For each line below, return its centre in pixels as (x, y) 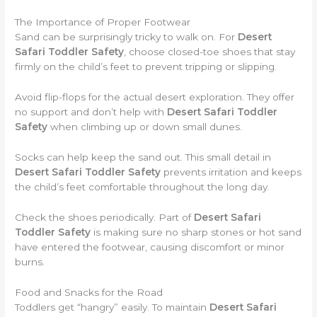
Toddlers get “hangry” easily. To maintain (113, 307)
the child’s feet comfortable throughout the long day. (143, 187)
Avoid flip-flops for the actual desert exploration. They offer (155, 97)
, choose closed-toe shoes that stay (210, 52)
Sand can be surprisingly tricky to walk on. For (127, 37)
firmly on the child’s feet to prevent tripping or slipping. (146, 67)
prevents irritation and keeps (231, 172)
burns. (30, 262)
